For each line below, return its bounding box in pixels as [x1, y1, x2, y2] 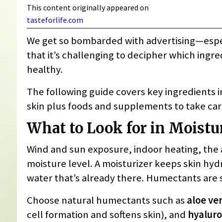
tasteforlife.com [26, 15, 83, 25]
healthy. [26, 62, 63, 76]
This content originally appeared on [26, 2, 150, 12]
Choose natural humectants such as [26, 194, 187, 207]
